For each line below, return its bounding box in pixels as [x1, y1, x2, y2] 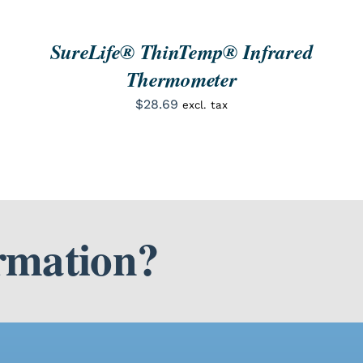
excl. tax [181, 98, 228, 111]
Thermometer [126, 64, 237, 93]
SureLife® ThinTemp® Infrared [49, 36, 314, 66]
